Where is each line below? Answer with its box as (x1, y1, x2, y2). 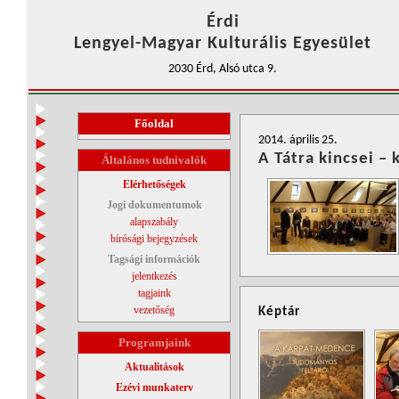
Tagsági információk (108, 253, 200, 265)
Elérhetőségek (122, 178, 186, 191)
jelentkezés (131, 270, 177, 282)
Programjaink (118, 336, 191, 349)
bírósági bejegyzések (110, 232, 198, 245)
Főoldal (134, 117, 174, 130)
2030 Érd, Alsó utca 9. (168, 62, 277, 76)
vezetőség (134, 304, 175, 316)
